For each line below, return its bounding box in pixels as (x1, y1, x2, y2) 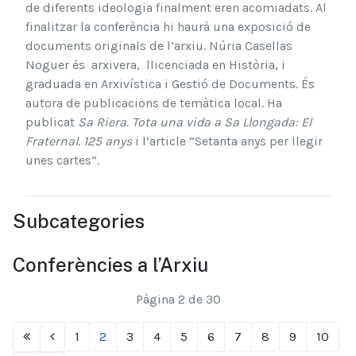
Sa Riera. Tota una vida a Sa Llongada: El (78, 114, 311, 130)
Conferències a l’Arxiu (13, 253, 208, 277)
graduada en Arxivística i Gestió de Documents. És (25, 76, 315, 92)
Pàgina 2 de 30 (135, 292, 221, 308)
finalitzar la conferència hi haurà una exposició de (25, 19, 311, 35)
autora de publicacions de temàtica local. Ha (25, 95, 282, 111)
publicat (25, 114, 78, 130)
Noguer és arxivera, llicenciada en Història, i (25, 57, 285, 73)
